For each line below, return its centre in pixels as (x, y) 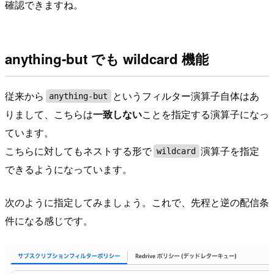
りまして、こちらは (49, 114)
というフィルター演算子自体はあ (186, 96)
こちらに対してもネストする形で (78, 151)
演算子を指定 (230, 151)
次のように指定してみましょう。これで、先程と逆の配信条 (137, 202)
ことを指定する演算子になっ (206, 114)
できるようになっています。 (68, 169)
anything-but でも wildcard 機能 (107, 58)
